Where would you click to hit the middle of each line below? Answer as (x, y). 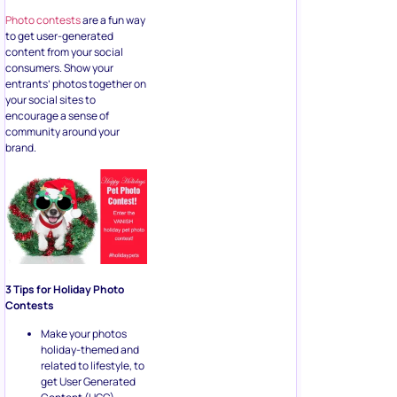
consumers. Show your (59, 68)
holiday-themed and (90, 349)
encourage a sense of (57, 116)
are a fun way (113, 20)
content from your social (64, 52)
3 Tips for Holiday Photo (65, 289)
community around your (62, 132)
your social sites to (51, 100)
